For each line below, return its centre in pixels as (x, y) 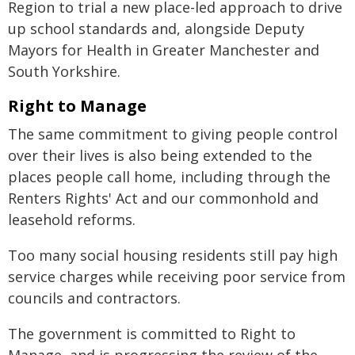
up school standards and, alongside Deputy (156, 29)
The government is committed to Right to (152, 334)
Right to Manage (77, 106)
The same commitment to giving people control (173, 134)
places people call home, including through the (169, 177)
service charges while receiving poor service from (177, 277)
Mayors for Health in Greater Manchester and (164, 50)
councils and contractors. (94, 298)
